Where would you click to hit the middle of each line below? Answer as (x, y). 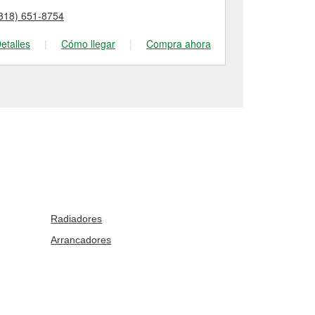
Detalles (272, 44)
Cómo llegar (88, 44)
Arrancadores (81, 240)
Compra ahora (179, 44)
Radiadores (77, 219)
